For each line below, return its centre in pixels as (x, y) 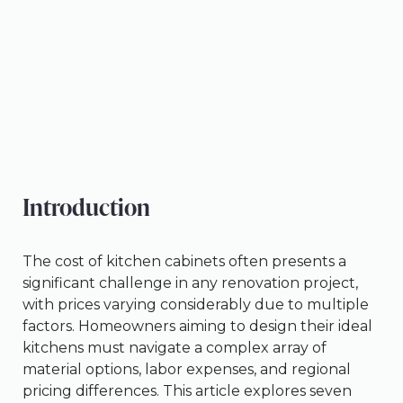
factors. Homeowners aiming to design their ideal (197, 326)
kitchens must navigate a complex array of (175, 347)
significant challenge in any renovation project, (190, 282)
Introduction (86, 206)
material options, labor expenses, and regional (187, 369)
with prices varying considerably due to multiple (196, 304)
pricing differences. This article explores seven (187, 390)
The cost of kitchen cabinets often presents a (184, 261)
